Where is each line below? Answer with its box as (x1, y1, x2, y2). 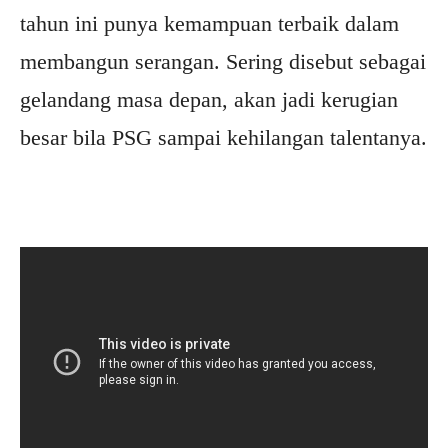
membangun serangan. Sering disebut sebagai (20, 49, 426, 75)
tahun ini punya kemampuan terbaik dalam (20, 11, 399, 37)
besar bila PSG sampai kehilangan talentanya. (20, 125, 427, 151)
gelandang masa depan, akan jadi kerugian (20, 87, 398, 113)
